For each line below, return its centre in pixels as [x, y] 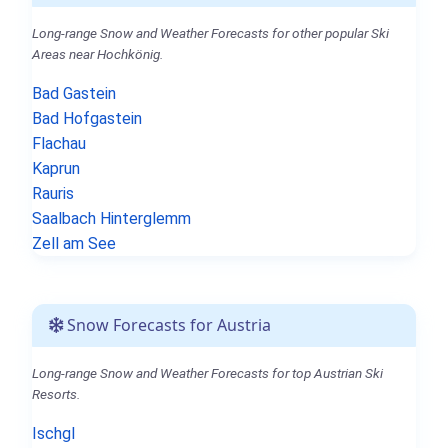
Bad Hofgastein [87, 118]
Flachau [59, 143]
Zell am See [74, 243]
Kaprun [56, 168]
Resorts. [56, 393]
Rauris [53, 193]
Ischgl [53, 433]
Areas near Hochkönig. [97, 53]
